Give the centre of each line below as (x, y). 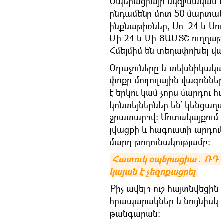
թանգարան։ (135, 213)
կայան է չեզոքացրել (152, 171)
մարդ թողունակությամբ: (160, 142)
